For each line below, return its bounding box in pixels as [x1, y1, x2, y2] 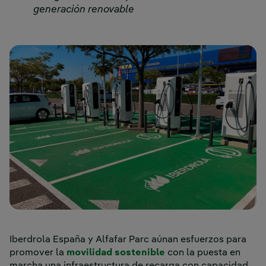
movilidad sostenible [66, 248, 165, 258]
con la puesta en [165, 248, 240, 258]
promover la [9, 248, 66, 258]
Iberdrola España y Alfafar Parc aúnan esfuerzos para [9, 235, 246, 245]
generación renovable [33, 5, 134, 15]
